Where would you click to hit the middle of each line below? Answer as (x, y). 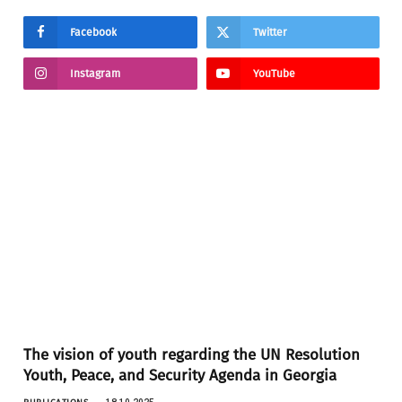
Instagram (95, 73)
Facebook (93, 32)
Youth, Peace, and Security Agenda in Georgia (180, 376)
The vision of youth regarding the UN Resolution (192, 355)
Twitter (270, 32)
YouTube (274, 73)
